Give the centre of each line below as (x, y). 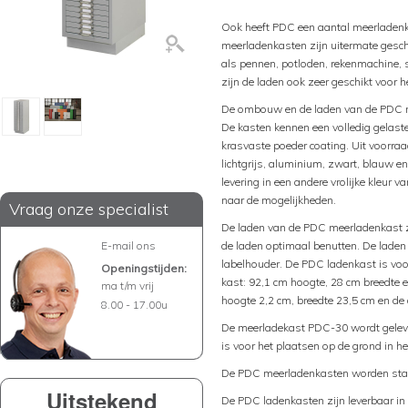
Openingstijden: (144, 268)
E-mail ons (128, 245)
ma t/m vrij (127, 286)
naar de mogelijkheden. (279, 200)
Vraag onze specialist (89, 209)
